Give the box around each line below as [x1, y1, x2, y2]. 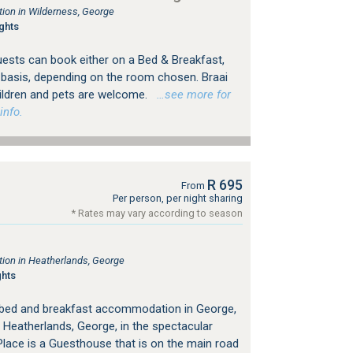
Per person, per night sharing [112, 192, 243, 204]
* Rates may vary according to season [71, 207, 243, 219]
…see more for [150, 87, 231, 102]
